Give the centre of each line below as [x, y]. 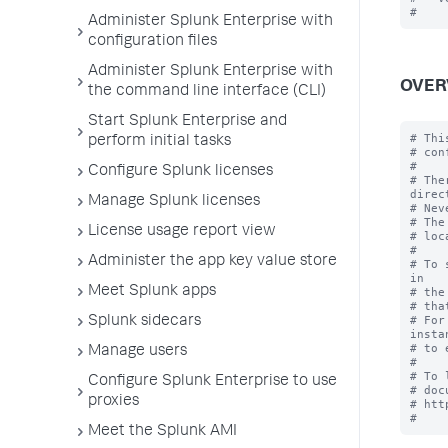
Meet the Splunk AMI [162, 432]
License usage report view [182, 232]
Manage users [137, 352]
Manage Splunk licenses [174, 202]
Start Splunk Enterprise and [187, 122]
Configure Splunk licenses [180, 172]
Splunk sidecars [144, 322]
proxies [113, 402]
